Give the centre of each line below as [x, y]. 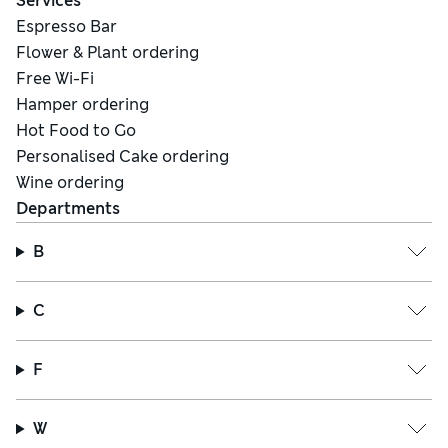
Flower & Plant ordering [107, 52]
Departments [68, 208]
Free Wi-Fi [55, 78]
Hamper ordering [82, 104]
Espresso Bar [66, 26]
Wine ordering [70, 182]
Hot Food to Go [76, 130]
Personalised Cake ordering [122, 156]
